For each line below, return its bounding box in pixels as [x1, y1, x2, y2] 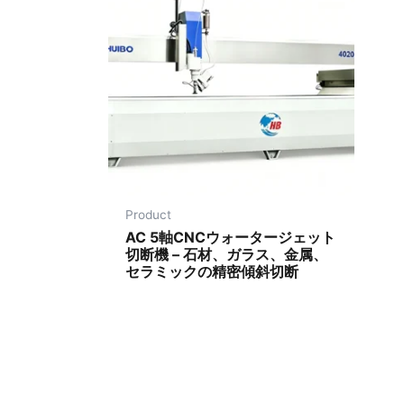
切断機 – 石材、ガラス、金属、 [125, 244, 328, 263]
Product [125, 207, 172, 223]
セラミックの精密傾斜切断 [125, 262, 299, 280]
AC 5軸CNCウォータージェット [125, 227, 336, 246]
